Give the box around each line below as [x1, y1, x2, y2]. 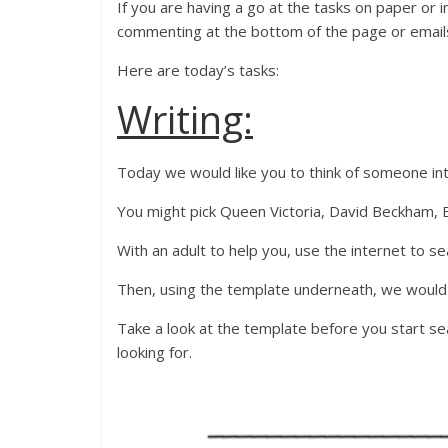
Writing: [117, 93, 253, 146]
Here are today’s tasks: [117, 60, 279, 81]
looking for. [117, 342, 192, 363]
